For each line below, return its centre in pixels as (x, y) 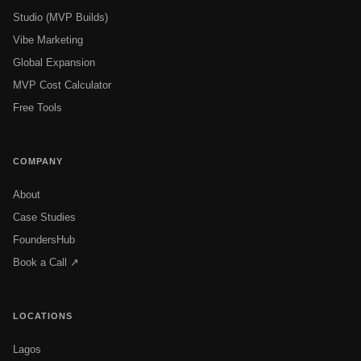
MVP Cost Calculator (62, 85)
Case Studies (44, 217)
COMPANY (38, 161)
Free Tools (37, 107)
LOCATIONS (43, 315)
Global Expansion (54, 62)
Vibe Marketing (48, 39)
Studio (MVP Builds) (60, 17)
